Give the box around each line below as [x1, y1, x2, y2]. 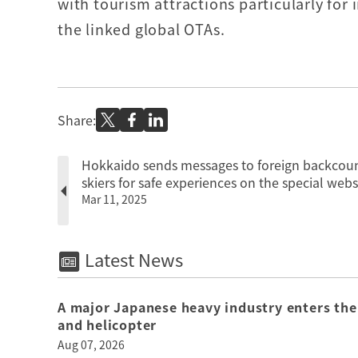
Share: [58, 110, 96, 129]
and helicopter [58, 315, 157, 335]
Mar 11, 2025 [82, 191, 147, 207]
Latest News [80, 246, 183, 272]
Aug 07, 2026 [58, 336, 125, 353]
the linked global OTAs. [58, 18, 229, 40]
